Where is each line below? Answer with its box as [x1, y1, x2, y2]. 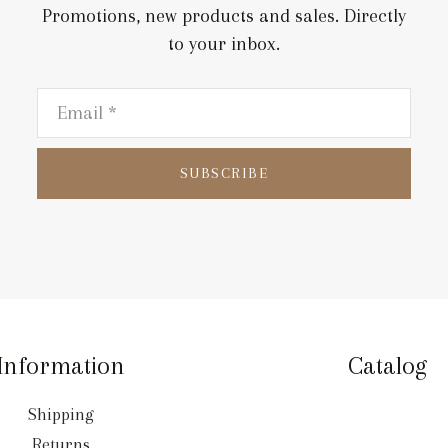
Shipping [28, 404, 94, 424]
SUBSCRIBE [180, 164, 268, 182]
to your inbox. [167, 33, 280, 55]
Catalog [347, 351, 427, 380]
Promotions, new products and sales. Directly [41, 5, 406, 27]
